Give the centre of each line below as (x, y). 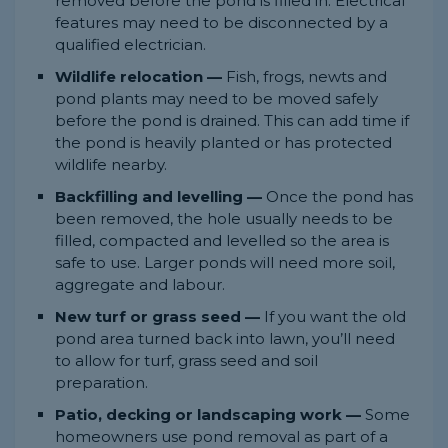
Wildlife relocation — (138, 77)
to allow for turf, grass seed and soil (186, 361)
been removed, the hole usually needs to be (224, 219)
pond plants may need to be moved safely (216, 99)
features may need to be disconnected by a (221, 23)
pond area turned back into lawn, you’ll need (225, 339)
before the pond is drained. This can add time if (232, 121)
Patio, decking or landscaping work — (208, 415)
